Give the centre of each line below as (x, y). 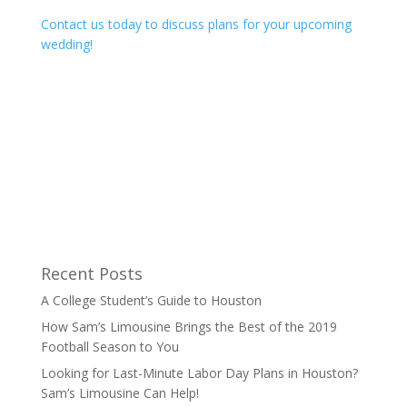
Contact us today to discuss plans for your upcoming (196, 25)
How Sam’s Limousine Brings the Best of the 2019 (189, 327)
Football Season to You (109, 347)
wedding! (66, 45)
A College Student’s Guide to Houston (151, 301)
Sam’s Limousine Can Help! (119, 393)
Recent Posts (91, 274)
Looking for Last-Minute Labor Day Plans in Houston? (199, 373)
